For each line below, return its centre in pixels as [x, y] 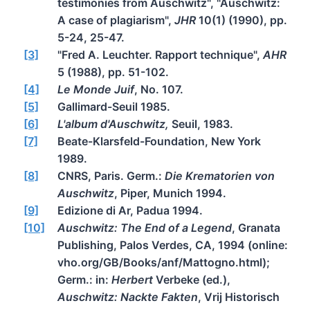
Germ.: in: [84, 279]
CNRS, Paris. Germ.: [111, 175]
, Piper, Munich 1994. [170, 193]
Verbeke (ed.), [192, 279]
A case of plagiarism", [116, 20]
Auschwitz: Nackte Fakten [128, 297]
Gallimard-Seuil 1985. [114, 106]
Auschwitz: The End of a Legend [145, 227]
